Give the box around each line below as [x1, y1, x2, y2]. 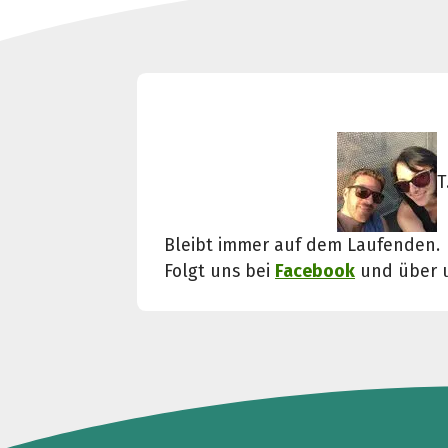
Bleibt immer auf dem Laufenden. [164, 233, 441, 256]
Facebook [275, 259, 356, 282]
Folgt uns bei [164, 259, 276, 282]
